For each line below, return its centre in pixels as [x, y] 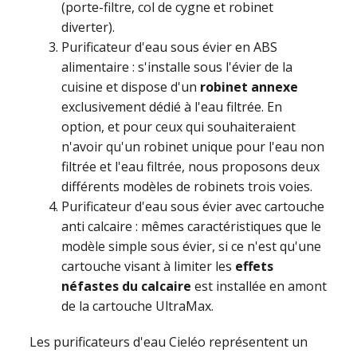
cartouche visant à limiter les [149, 267]
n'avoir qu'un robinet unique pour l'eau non [193, 147]
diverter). [88, 27]
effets [255, 267]
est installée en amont [259, 286]
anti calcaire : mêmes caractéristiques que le [192, 227]
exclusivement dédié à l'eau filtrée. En [172, 107]
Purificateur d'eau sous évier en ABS [170, 47]
